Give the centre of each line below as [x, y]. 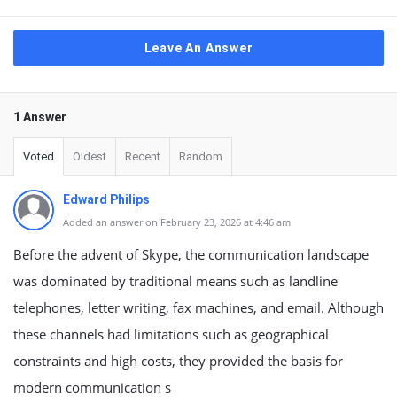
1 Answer [40, 117]
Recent [143, 156]
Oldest [90, 156]
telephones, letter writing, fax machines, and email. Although [198, 307]
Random [201, 156]
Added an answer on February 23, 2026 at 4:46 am [177, 222]
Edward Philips [106, 199]
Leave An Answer [198, 48]
